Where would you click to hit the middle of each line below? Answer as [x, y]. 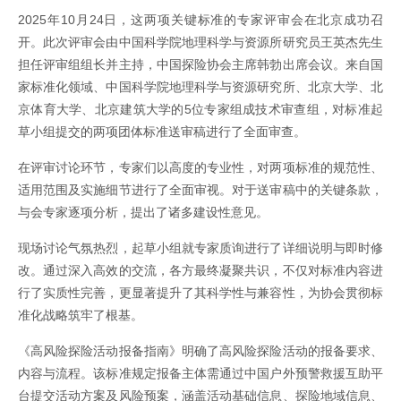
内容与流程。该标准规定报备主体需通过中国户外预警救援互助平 [200, 374]
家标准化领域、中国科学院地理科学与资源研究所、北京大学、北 [200, 87]
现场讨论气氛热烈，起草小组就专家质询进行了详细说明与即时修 [200, 248]
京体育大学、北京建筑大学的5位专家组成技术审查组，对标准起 [200, 110]
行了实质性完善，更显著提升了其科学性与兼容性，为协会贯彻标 [200, 293]
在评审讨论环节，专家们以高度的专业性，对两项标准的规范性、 [200, 168]
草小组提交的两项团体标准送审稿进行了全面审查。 [162, 132]
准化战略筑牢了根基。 [81, 316]
